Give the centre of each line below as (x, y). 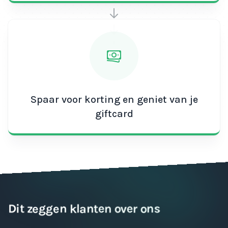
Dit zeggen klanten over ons (84, 209)
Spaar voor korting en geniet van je (114, 99)
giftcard (114, 114)
